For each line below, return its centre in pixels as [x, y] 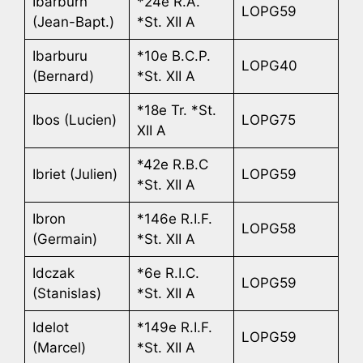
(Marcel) [59, 347]
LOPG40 [269, 65]
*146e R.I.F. [174, 218]
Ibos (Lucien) [74, 120]
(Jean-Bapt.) [73, 21]
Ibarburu [60, 56]
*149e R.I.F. [174, 327]
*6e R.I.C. [168, 273]
